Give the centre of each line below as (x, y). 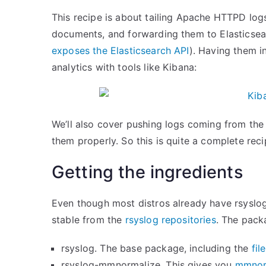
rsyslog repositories (170, 220)
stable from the (88, 220)
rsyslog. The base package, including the (156, 248)
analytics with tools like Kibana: (124, 67)
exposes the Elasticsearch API (121, 50)
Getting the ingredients (147, 172)
